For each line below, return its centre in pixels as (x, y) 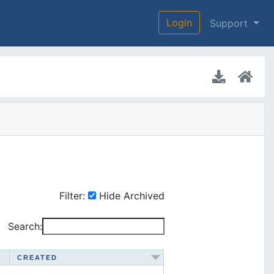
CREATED (37, 257)
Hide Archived (131, 196)
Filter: (73, 196)
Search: (25, 226)
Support (231, 23)
